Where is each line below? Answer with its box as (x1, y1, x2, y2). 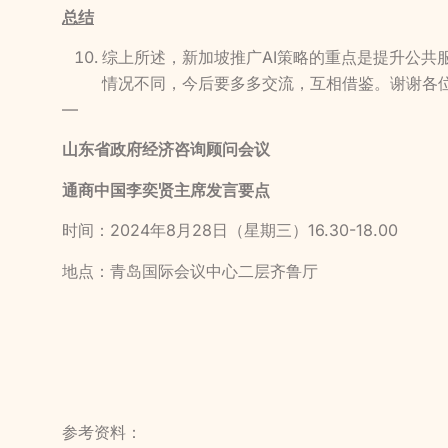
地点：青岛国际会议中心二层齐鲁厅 (62, 260, 318, 281)
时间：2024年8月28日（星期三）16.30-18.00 (62, 220, 398, 241)
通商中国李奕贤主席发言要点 (62, 179, 270, 200)
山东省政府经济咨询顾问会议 (62, 139, 270, 160)
